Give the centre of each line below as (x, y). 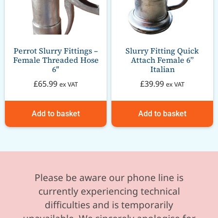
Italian (162, 69)
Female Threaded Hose (56, 60)
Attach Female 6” (162, 60)
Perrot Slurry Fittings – (56, 50)
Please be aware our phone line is (109, 177)
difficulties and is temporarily (109, 204)
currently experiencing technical (109, 191)
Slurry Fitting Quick (162, 50)
